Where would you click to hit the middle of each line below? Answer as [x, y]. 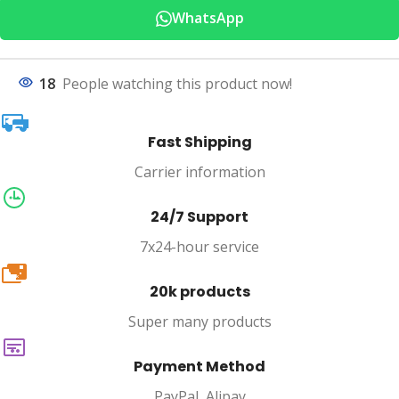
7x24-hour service [199, 247]
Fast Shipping [199, 142]
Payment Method [199, 367]
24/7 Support [199, 217]
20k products [199, 292]
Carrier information [199, 172]
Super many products [199, 322]
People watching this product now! [177, 84]
